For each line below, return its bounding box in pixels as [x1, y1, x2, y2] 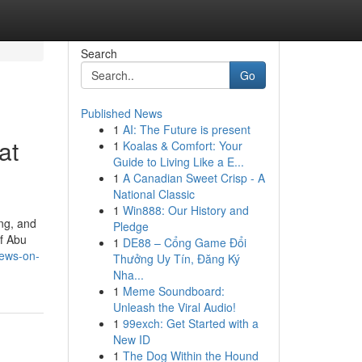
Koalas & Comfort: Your [122, 137, 242, 154]
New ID [112, 331, 150, 347]
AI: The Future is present [122, 121, 250, 137]
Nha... [112, 267, 144, 283]
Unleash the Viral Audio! [112, 299, 236, 315]
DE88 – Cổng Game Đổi [122, 234, 246, 250]
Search [80, 45, 117, 61]
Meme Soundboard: [122, 283, 225, 299]
